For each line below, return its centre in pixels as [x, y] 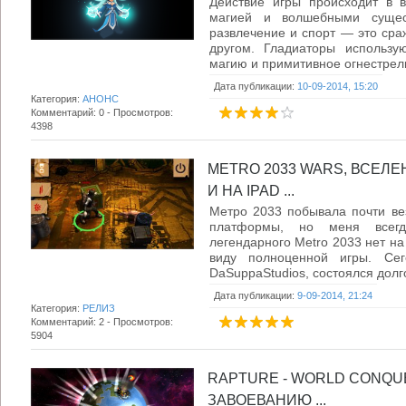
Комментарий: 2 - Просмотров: [102, 322]
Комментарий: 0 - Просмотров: [102, 112]
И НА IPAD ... [251, 191]
